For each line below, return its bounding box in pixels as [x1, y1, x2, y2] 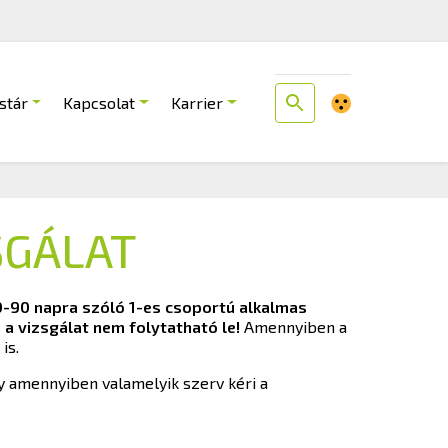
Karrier [171, 92, 224, 112]
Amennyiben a [244, 316, 347, 336]
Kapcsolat [63, 92, 136, 112]
